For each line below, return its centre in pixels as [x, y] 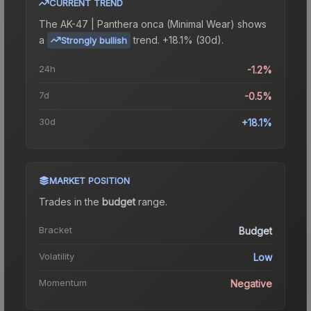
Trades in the [70, 201]
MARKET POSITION [90, 180]
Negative [251, 283]
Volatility [57, 256]
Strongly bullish [94, 40]
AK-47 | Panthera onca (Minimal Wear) [148, 24]
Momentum [63, 282]
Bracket [56, 229]
